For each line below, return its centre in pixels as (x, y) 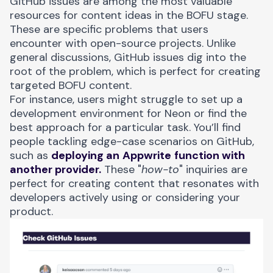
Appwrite (147, 155)
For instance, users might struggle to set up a (126, 99)
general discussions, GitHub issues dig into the (128, 57)
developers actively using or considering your (125, 197)
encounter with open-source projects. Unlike (123, 43)
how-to (160, 169)
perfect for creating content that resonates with (134, 183)
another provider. (55, 169)
